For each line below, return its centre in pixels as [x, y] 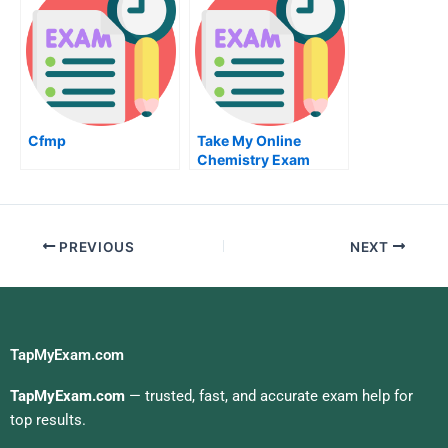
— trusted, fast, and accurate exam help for [269, 396]
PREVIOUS [95, 246]
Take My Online [249, 140]
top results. [48, 420]
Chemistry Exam [253, 159]
